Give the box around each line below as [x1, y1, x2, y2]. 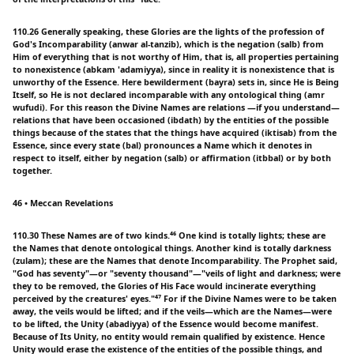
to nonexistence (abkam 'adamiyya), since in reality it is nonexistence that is [13, 64, 334, 76]
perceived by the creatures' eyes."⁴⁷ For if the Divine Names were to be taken [13, 293, 337, 305]
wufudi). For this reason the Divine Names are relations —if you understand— [13, 102, 340, 114]
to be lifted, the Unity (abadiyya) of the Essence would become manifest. [13, 318, 318, 330]
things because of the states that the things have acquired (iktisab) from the [13, 127, 337, 139]
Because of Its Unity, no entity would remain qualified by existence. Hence [13, 331, 325, 343]
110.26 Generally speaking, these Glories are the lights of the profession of [13, 26, 324, 38]
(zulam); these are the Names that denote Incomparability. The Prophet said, [13, 255, 337, 267]
